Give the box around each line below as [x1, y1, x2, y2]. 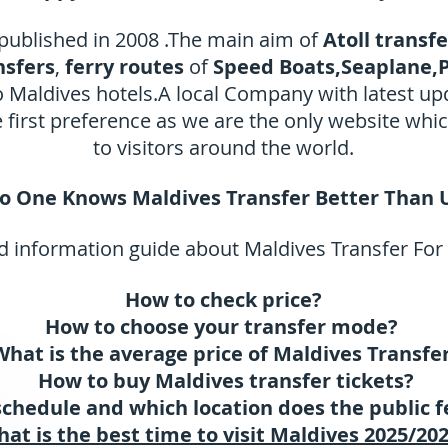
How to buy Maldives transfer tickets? [38, 367, 414, 394]
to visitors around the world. [93, 134, 354, 161]
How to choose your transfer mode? [44, 313, 403, 340]
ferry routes [65, 53, 189, 80]
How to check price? [125, 286, 322, 313]
